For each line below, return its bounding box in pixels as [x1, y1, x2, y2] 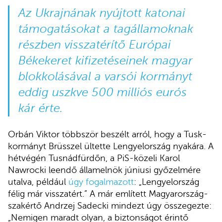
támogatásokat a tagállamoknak [18, 22, 193, 36]
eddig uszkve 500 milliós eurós [18, 85, 187, 99]
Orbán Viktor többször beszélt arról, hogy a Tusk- [8, 129, 207, 139]
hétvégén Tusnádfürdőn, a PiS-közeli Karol [8, 153, 180, 163]
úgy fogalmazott [68, 176, 134, 187]
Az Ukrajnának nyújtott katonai [18, 6, 185, 20]
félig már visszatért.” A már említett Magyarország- [8, 188, 208, 199]
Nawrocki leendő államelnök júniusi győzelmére [8, 165, 201, 175]
